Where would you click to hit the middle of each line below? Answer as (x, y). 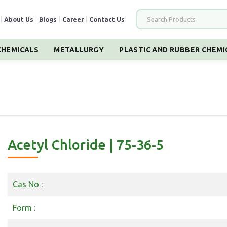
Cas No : (28, 184)
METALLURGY (79, 50)
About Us (18, 19)
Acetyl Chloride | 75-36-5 (86, 145)
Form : (24, 208)
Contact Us (107, 19)
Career (73, 19)
